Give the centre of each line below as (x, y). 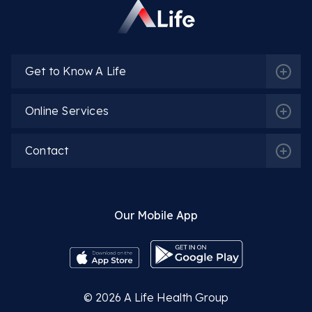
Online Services (67, 111)
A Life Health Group (176, 298)
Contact (47, 151)
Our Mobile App (156, 216)
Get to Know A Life (76, 71)
